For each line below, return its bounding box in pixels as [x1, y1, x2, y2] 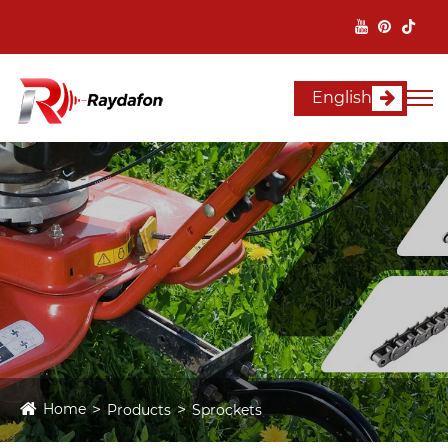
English [312, 88, 372, 108]
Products [107, 401, 171, 420]
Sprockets [192, 401, 262, 420]
